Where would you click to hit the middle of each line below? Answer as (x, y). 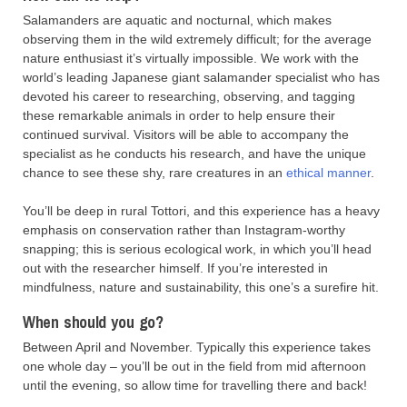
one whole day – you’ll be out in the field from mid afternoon (194, 367)
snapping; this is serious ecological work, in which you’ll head (197, 249)
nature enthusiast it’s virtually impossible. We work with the (191, 59)
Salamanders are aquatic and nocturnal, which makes (177, 20)
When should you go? (93, 323)
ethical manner (328, 173)
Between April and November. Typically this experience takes (197, 347)
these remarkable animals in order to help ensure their (179, 116)
